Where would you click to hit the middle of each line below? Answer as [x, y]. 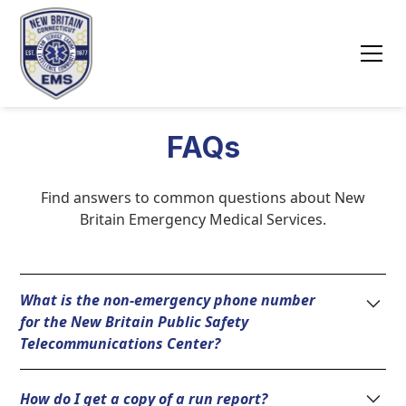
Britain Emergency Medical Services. [203, 219]
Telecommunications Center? [121, 343]
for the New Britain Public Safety [135, 322]
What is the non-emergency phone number [168, 300]
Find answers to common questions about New [203, 198]
